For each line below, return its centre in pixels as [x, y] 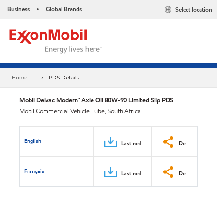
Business [18, 9]
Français [34, 171]
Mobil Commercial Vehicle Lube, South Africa [80, 111]
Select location [194, 10]
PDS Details [64, 77]
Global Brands [64, 9]
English [33, 141]
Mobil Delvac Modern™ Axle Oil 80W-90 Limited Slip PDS [96, 100]
